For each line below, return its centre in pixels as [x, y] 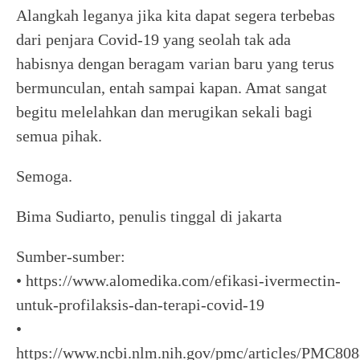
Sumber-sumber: [71, 256]
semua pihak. [59, 136]
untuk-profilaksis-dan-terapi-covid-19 [140, 305]
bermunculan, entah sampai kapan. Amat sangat [172, 88]
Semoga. [44, 176]
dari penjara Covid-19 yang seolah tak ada [153, 39]
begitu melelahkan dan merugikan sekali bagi [164, 112]
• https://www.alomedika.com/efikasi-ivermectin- [178, 280]
